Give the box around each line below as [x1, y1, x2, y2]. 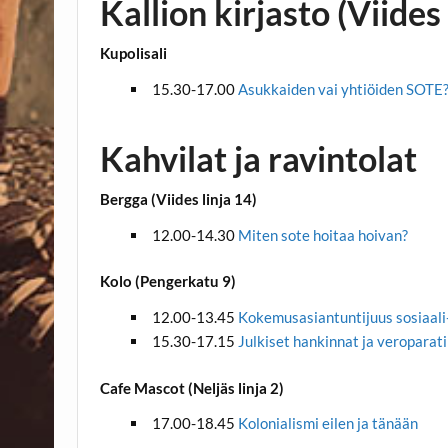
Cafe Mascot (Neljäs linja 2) [100, 378, 285, 397]
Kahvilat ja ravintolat [100, 137, 418, 179]
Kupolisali [100, 44, 168, 63]
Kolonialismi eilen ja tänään [237, 413, 418, 432]
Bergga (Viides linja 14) [100, 190, 258, 209]
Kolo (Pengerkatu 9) [100, 272, 237, 291]
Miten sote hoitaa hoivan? [237, 225, 408, 244]
